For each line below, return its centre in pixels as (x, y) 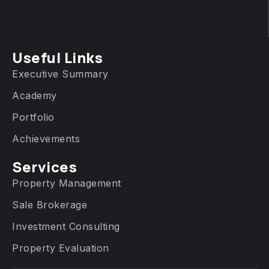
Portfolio (33, 117)
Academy (35, 96)
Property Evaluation (61, 248)
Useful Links (57, 58)
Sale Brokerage (50, 205)
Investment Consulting (66, 227)
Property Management (67, 183)
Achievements (46, 139)
